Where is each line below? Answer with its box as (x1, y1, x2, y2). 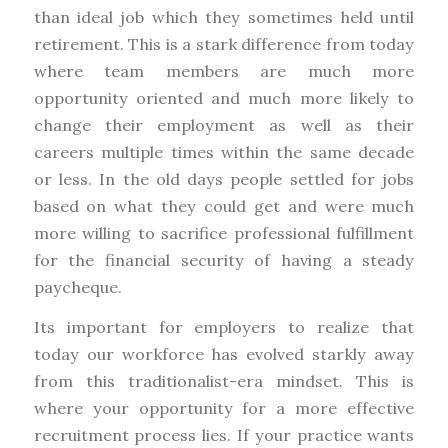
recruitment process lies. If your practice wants (33, 425, 415, 446)
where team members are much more (33, 60, 415, 81)
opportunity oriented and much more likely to (33, 87, 415, 108)
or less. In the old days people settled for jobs (33, 168, 415, 189)
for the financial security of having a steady (33, 249, 415, 270)
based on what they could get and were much (33, 195, 415, 216)
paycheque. (33, 276, 122, 297)
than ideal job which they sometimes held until (33, 6, 415, 27)
